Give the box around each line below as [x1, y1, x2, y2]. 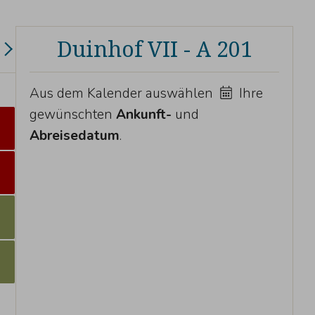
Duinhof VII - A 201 [56, 33, 252, 63]
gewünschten [30, 105, 117, 124]
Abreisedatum [30, 127, 120, 146]
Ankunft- [116, 105, 172, 124]
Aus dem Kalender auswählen [30, 84, 217, 103]
